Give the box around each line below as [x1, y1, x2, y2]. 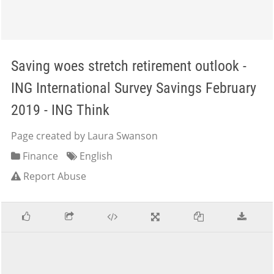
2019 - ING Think [11, 102, 109, 119]
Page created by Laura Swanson [11, 129, 158, 143]
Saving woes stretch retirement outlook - [11, 57, 246, 75]
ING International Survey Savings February [11, 80, 256, 97]
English [77, 149, 113, 163]
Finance [20, 149, 58, 163]
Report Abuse [23, 169, 86, 183]
